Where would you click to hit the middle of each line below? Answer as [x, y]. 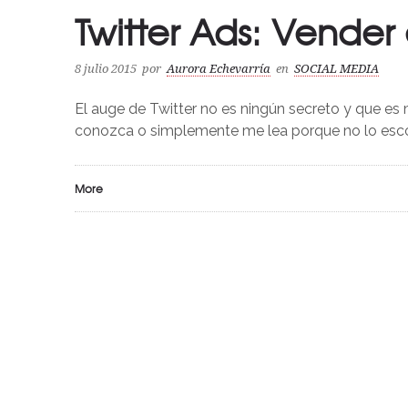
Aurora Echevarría [219, 69]
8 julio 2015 [106, 69]
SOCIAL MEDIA [337, 69]
